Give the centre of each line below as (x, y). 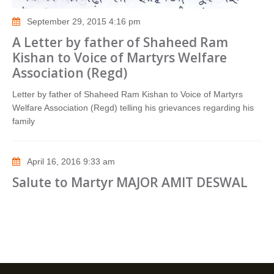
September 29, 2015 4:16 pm (84, 22)
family (33, 121)
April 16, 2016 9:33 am (71, 162)
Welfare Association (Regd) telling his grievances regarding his (133, 108)
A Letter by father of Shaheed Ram (120, 43)
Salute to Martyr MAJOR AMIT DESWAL (130, 183)
